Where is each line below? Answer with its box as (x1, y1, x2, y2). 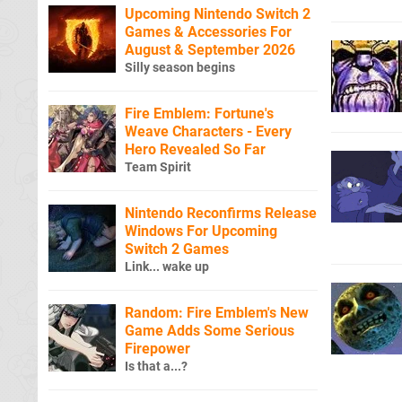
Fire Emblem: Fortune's (125, 104, 274, 122)
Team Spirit (125, 159, 191, 175)
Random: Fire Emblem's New (125, 303, 309, 321)
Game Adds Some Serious (125, 321, 294, 339)
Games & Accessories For (125, 22, 292, 40)
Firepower (125, 339, 190, 357)
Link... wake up (125, 258, 209, 275)
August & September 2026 (125, 40, 295, 58)
